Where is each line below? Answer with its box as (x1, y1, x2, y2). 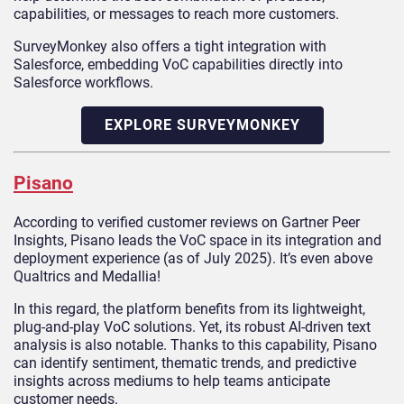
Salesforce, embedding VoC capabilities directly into (14, 55, 343, 73)
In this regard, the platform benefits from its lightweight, (14, 300, 365, 318)
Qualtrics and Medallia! (14, 268, 161, 286)
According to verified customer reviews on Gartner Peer (14, 214, 360, 232)
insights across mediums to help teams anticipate (14, 372, 330, 390)
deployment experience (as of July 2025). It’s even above (14, 250, 372, 268)
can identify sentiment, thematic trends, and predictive (14, 354, 356, 372)
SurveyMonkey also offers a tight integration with (14, 37, 326, 55)
